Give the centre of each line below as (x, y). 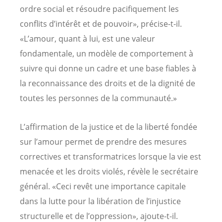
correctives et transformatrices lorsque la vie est (111, 156)
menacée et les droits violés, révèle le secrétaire (109, 171)
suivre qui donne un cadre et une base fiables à (108, 69)
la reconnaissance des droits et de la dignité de (108, 83)
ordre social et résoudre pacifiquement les (99, 9)
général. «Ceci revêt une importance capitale (103, 186)
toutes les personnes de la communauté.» (98, 98)
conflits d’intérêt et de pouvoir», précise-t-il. (101, 24)
